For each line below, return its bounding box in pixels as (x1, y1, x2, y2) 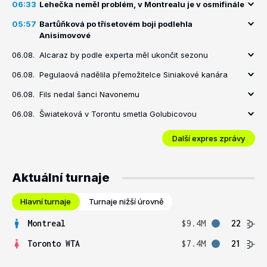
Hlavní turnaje (20, 197, 71, 206)
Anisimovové (39, 30, 91, 40)
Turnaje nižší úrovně (89, 197, 164, 206)
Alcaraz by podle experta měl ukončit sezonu (39, 50, 208, 60)
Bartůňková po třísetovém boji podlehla (39, 19, 193, 29)
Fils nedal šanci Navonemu (39, 89, 139, 99)
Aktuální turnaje (12, 170, 110, 185)
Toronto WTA (27, 238, 80, 249)
